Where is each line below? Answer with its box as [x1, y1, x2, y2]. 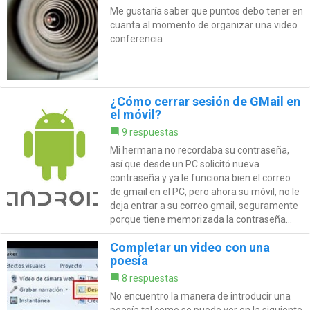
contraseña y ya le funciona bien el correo [109, 172, 291, 184]
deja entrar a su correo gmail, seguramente [109, 200, 298, 212]
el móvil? [109, 107, 161, 122]
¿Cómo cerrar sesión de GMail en [109, 94, 300, 109]
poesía [109, 253, 148, 268]
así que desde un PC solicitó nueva [109, 158, 259, 170]
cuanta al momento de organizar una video [109, 19, 298, 31]
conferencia [109, 33, 163, 45]
